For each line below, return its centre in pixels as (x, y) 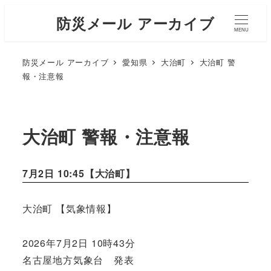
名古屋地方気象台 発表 (78, 260)
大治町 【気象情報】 (69, 208)
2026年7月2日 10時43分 (79, 243)
